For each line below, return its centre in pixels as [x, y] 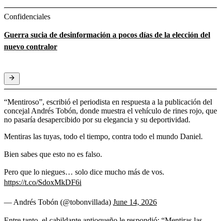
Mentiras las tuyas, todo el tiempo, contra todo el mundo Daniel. [103, 136]
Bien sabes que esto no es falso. [53, 154]
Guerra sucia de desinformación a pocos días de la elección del [107, 35]
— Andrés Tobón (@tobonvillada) [58, 202]
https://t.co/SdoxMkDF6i [43, 182]
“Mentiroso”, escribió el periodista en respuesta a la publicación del [108, 102]
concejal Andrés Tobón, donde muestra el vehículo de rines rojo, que [110, 110]
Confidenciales [27, 16]
